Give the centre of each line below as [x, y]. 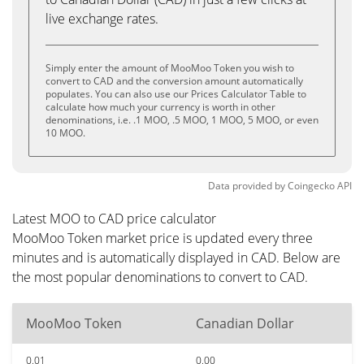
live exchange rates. [102, 19]
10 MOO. [65, 133]
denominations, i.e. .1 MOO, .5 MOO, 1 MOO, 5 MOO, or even [182, 120]
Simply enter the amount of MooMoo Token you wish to [170, 68]
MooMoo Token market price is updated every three [162, 238]
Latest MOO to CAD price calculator [114, 219]
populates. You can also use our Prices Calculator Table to [176, 94]
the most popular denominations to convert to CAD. [160, 277]
